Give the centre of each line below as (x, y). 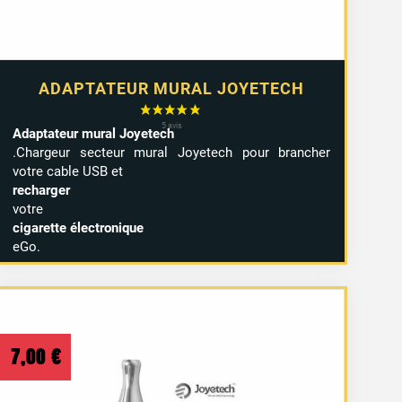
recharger (42, 191)
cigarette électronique (79, 228)
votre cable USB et (68, 172)
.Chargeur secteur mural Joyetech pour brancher (172, 153)
